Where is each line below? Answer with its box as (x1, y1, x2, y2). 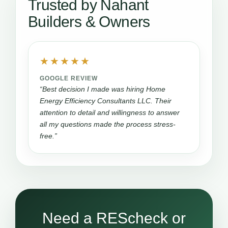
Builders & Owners (28, 13, 150, 30)
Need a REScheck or (42, 210, 186, 226)
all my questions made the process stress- (40, 120, 176, 128)
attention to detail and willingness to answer (40, 108, 180, 117)
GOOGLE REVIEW (40, 75, 98, 82)
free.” (40, 132, 57, 140)
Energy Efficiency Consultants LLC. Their (40, 97, 172, 105)
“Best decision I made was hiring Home (40, 85, 165, 93)
